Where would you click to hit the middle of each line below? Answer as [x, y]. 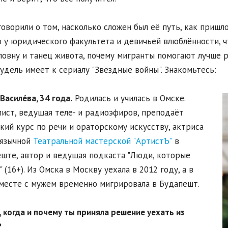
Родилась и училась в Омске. [129, 98]
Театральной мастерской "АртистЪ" [102, 141]
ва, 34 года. [49, 98]
